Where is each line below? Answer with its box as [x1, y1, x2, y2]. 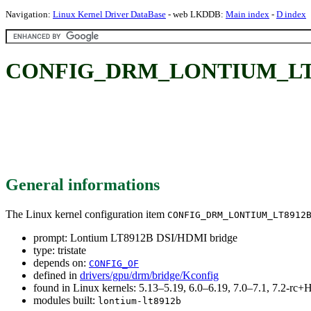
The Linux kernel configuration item [6, 208, 167, 220]
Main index [226, 9, 269, 19]
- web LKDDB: [166, 9, 226, 19]
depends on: [33, 256, 89, 269]
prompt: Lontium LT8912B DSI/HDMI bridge [33, 231, 237, 244]
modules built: [33, 294, 98, 306]
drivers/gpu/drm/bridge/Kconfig [80, 269, 219, 281]
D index [276, 9, 306, 19]
